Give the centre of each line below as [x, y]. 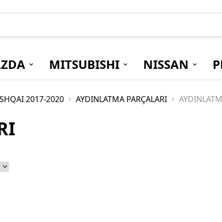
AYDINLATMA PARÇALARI [121, 99]
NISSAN [166, 64]
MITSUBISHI [84, 64]
